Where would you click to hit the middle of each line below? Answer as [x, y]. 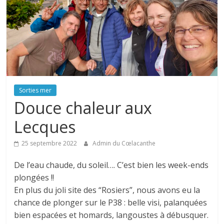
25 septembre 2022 [49, 143]
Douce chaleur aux [83, 108]
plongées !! [34, 178]
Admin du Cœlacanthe [124, 143]
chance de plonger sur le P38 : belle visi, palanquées [111, 203]
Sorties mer [35, 90]
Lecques [45, 127]
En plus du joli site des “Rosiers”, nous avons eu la [107, 190]
